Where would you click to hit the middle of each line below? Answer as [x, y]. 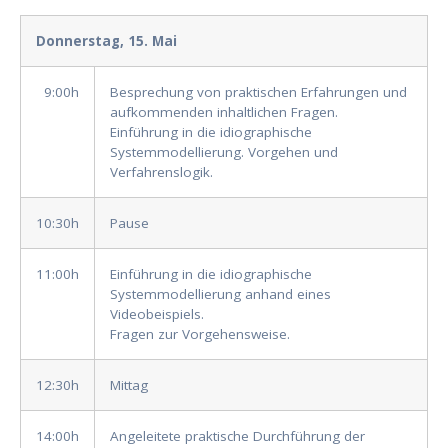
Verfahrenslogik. [161, 172]
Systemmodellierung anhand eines [220, 294]
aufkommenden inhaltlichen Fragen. [224, 112]
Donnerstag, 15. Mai [106, 41]
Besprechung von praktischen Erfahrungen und [258, 92]
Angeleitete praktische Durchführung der [237, 436]
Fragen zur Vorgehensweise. [200, 334]
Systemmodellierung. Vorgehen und [224, 152]
